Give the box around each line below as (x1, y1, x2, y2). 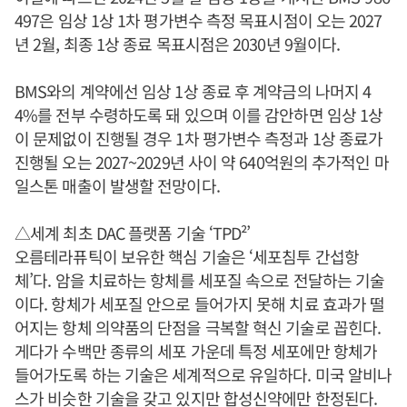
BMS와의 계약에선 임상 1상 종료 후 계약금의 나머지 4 (15, 78, 372, 103)
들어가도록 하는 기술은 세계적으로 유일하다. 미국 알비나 (15, 362, 392, 386)
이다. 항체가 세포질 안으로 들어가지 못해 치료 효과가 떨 (15, 291, 385, 315)
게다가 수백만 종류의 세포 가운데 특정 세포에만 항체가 (15, 338, 377, 362)
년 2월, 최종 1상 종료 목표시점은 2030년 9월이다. (15, 31, 341, 55)
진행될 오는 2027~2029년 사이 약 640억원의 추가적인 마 (15, 149, 389, 174)
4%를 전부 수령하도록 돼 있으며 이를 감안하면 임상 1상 (15, 102, 383, 126)
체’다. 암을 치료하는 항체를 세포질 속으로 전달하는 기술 (15, 267, 385, 292)
